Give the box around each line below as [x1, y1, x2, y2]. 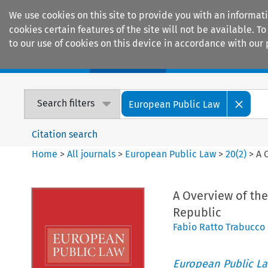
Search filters [37, 98, 95, 109]
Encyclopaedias [185, 54, 256, 67]
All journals [67, 148, 118, 160]
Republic [172, 205, 221, 220]
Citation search [32, 128, 98, 140]
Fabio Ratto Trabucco [172, 221, 265, 233]
